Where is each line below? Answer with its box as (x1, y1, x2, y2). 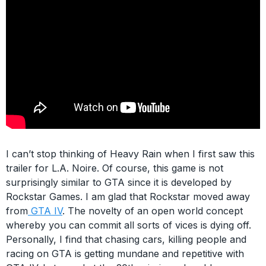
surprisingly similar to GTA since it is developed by (6, 176, 232, 188)
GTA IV (28, 205, 62, 217)
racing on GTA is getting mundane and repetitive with (6, 248, 244, 259)
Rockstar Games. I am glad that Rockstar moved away (6, 191, 250, 202)
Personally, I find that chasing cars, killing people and (6, 233, 246, 245)
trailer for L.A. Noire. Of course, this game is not (6, 162, 223, 174)
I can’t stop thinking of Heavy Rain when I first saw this (6, 148, 255, 160)
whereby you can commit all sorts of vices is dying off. (6, 219, 251, 231)
